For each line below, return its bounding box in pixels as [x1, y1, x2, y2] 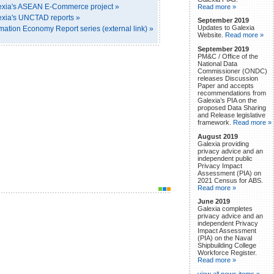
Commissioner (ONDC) [198, 67, 267, 75]
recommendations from [198, 89, 266, 97]
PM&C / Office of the [198, 52, 258, 60]
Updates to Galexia [198, 24, 254, 32]
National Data [198, 59, 237, 67]
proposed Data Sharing [198, 103, 266, 111]
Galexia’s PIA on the [198, 96, 257, 104]
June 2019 [198, 198, 230, 206]
